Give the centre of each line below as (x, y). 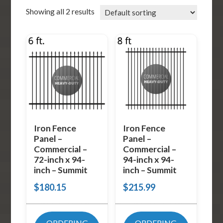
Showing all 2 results (60, 11)
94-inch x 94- (148, 159)
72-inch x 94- (60, 159)
